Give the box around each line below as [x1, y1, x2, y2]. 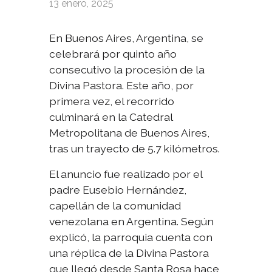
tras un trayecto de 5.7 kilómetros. [49, 142, 220, 155]
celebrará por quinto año [49, 47, 177, 61]
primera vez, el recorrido [49, 95, 175, 108]
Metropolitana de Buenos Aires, [49, 126, 210, 140]
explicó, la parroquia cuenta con [49, 231, 213, 244]
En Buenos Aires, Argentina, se [49, 32, 204, 45]
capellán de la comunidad [49, 199, 182, 212]
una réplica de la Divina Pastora [49, 246, 209, 260]
